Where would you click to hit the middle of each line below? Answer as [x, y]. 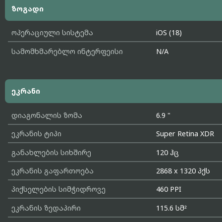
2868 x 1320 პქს [183, 171]
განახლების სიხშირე [51, 152]
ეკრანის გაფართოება [52, 171]
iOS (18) [169, 33]
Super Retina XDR [185, 134]
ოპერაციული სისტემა [52, 33]
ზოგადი [27, 8]
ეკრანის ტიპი [36, 134]
